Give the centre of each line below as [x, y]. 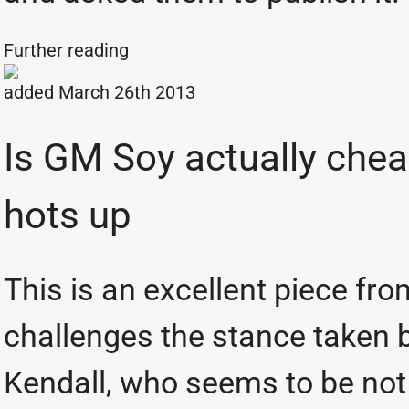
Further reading [68, 50]
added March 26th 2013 [100, 92]
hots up [68, 215]
